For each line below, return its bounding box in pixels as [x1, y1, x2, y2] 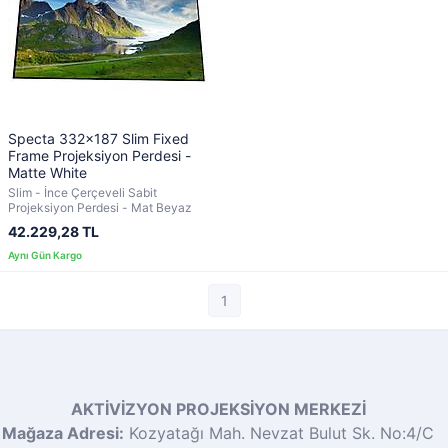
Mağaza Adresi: [2, 423, 124, 443]
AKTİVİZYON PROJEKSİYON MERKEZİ [70, 399, 366, 419]
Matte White [8, 164, 87, 181]
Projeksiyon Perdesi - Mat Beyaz [8, 200, 192, 215]
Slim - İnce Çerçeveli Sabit [8, 185, 157, 200]
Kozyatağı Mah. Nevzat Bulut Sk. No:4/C [124, 423, 434, 443]
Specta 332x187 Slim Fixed [8, 130, 189, 147]
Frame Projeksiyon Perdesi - [8, 147, 191, 164]
